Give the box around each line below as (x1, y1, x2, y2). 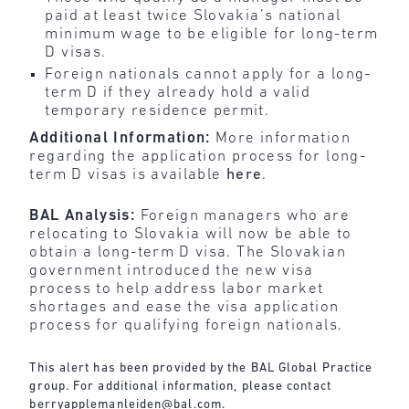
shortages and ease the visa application (29, 299, 340, 316)
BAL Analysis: (29, 208, 141, 225)
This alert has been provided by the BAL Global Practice (29, 362, 373, 374)
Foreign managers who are (140, 208, 351, 225)
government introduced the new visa (29, 263, 314, 279)
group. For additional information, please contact (29, 380, 331, 393)
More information (215, 130, 351, 146)
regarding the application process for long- (29, 148, 366, 164)
